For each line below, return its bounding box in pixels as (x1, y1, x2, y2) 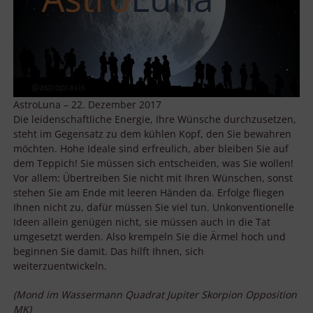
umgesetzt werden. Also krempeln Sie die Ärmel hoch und (13, 230, 286, 244)
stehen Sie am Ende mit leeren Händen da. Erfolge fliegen (13, 186, 284, 200)
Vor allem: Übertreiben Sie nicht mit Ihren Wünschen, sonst (13, 171, 293, 185)
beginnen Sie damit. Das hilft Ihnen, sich (13, 245, 204, 259)
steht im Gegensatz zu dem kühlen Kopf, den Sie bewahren (13, 127, 291, 141)
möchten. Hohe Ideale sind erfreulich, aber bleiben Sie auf (13, 142, 289, 156)
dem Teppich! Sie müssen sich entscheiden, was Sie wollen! (13, 156, 293, 170)
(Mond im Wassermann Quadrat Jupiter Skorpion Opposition (13, 288, 297, 302)
